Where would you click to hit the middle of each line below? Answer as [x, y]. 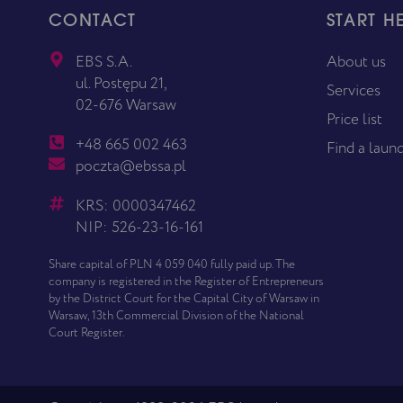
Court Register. [86, 332]
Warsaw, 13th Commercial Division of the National [176, 315]
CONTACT [92, 22]
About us [356, 61]
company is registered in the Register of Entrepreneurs [186, 281]
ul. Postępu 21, [121, 83]
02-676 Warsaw [126, 104]
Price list [354, 119]
